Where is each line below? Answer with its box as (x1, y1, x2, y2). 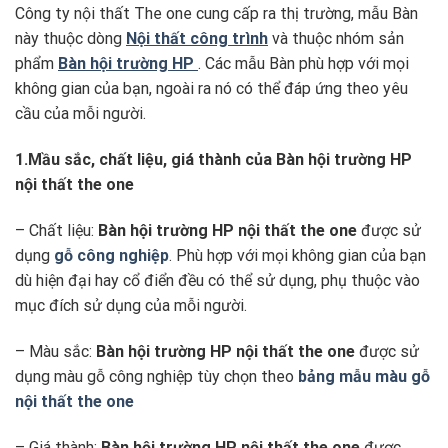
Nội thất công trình (126, 29, 268, 49)
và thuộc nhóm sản (272, 29, 404, 49)
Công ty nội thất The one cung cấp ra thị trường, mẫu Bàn (15, 4, 418, 24)
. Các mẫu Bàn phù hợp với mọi (198, 54, 409, 74)
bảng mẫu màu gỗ (298, 366, 430, 386)
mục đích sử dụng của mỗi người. (15, 295, 247, 315)
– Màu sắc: (15, 341, 96, 361)
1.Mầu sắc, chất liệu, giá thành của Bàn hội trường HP (15, 150, 412, 170)
